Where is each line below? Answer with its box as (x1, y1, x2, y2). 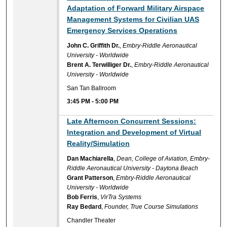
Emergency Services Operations (67, 26, 178, 35)
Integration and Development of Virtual (67, 128, 202, 137)
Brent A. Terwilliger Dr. (67, 61, 132, 69)
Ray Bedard (67, 203, 102, 211)
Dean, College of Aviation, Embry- (117, 155, 210, 163)
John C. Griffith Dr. (67, 42, 120, 50)
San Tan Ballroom (67, 84, 117, 92)
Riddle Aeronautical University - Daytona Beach (67, 165, 199, 172)
